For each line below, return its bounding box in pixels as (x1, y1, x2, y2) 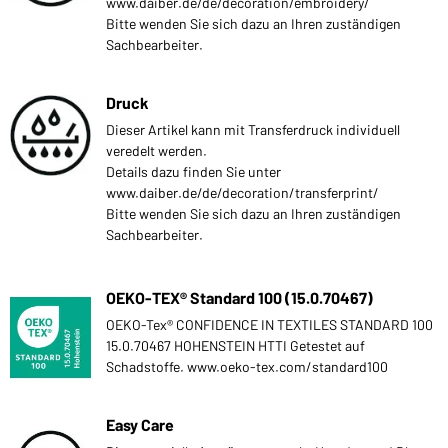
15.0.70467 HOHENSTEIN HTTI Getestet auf (106, 336, 365, 354)
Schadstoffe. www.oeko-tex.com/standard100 (106, 357, 388, 375)
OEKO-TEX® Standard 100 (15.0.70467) (106, 287, 373, 307)
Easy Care (106, 414, 174, 434)
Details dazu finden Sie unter (106, 162, 281, 180)
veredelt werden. (106, 141, 207, 159)
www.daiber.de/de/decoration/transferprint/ (106, 183, 379, 201)
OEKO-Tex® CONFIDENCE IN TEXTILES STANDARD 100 (106, 315, 433, 333)
